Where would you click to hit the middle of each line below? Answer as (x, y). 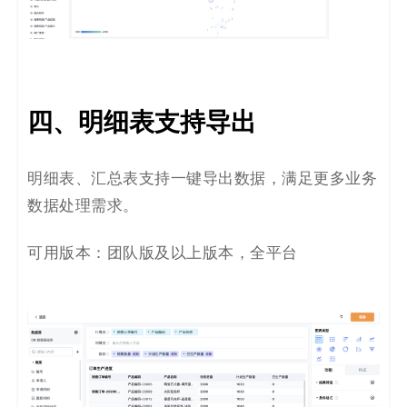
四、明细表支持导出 (142, 123)
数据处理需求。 (83, 207)
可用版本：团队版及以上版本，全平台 (163, 254)
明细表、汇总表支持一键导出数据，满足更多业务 (202, 179)
